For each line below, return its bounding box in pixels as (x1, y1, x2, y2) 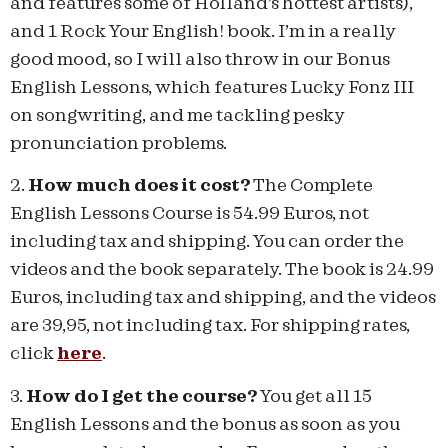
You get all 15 (257, 387, 372, 405)
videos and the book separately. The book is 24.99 (10, 261, 434, 279)
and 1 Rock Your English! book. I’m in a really (10, 23, 396, 40)
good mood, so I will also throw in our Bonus (10, 51, 390, 68)
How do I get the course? (26, 387, 257, 405)
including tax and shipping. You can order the (10, 233, 404, 251)
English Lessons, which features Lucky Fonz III (10, 79, 414, 96)
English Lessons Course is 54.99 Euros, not (10, 205, 369, 223)
